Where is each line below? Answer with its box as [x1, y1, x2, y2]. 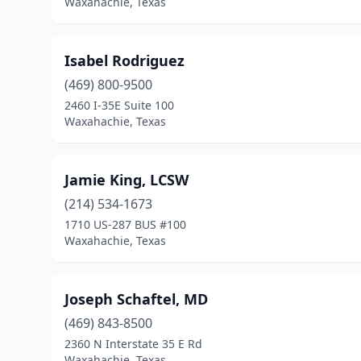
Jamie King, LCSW [64, 170, 189, 189]
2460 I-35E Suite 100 [64, 98, 174, 113]
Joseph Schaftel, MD [64, 289, 208, 309]
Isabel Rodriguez [64, 51, 185, 70]
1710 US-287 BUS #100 [64, 217, 186, 232]
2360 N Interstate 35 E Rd [64, 336, 202, 351]
